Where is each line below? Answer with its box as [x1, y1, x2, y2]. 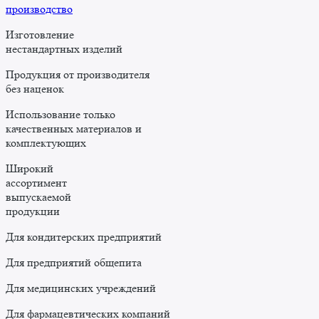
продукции [6, 204, 60, 219]
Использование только [6, 108, 115, 122]
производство [6, 2, 73, 16]
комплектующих [6, 136, 86, 150]
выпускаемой [6, 190, 71, 204]
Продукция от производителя [6, 68, 150, 82]
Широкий [6, 162, 53, 176]
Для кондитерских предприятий [6, 230, 162, 244]
